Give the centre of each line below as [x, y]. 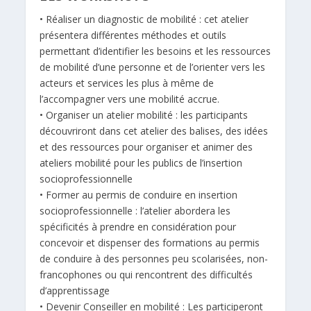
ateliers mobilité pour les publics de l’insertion [141, 162]
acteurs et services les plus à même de [127, 83]
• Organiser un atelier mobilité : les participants [144, 115]
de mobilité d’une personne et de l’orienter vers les [153, 67]
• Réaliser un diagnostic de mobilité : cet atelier [144, 19]
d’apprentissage [75, 290]
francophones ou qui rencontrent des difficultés [146, 274]
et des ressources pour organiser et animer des [146, 146]
